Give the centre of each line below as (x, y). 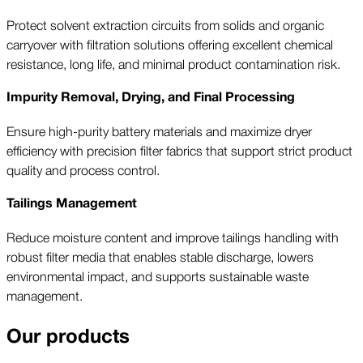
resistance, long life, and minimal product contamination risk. (173, 64)
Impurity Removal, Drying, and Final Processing (151, 98)
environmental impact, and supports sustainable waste (158, 276)
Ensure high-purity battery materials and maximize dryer (159, 131)
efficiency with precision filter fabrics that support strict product (179, 150)
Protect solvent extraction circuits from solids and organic (165, 25)
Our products (68, 337)
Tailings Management (72, 204)
